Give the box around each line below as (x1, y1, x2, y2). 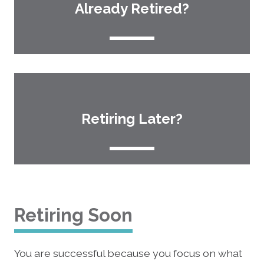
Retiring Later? (81, 110, 183, 127)
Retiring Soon (14, 204, 133, 226)
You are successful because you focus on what (14, 246, 242, 259)
